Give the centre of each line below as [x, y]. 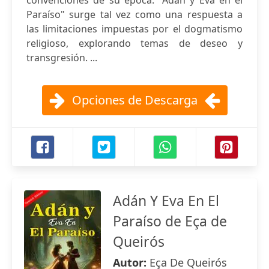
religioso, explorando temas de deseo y [134, 43]
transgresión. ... [62, 58]
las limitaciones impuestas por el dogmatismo [134, 29]
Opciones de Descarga [134, 100]
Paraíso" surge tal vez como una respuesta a [134, 14]
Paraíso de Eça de [170, 221]
